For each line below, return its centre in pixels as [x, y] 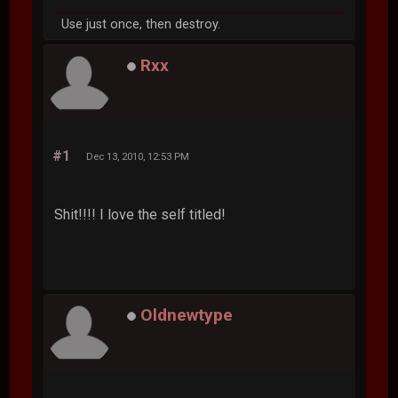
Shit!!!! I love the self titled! [140, 214]
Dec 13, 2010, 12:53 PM [138, 156]
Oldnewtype [187, 314]
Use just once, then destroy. [141, 24]
